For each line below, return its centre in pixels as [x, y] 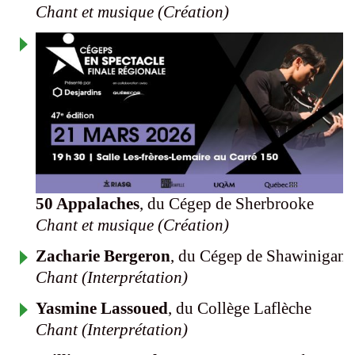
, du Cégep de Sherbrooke [227, 204]
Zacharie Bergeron [103, 256]
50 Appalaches [88, 204]
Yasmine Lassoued [102, 309]
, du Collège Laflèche [240, 309]
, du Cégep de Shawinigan [258, 256]
